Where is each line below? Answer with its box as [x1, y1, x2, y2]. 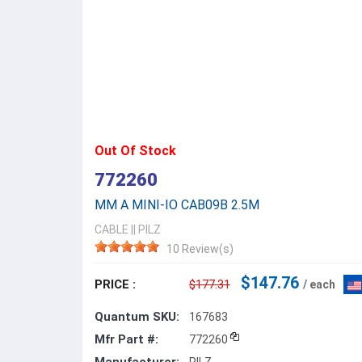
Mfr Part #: [95, 332, 158, 347]
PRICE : [95, 277, 136, 292]
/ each [303, 278, 335, 291]
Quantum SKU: [95, 309, 179, 324]
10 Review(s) [166, 242, 234, 255]
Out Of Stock [95, 143, 176, 158]
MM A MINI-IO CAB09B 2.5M [95, 197, 259, 213]
